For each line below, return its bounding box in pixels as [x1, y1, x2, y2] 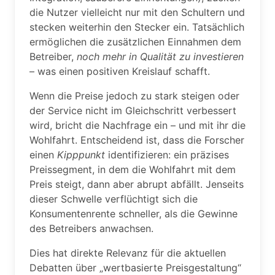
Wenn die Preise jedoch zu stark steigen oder [29, 90, 239, 102]
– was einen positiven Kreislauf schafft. [29, 65, 210, 77]
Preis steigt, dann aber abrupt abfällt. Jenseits [29, 178, 244, 190]
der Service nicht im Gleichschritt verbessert [29, 104, 236, 117]
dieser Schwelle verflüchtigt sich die [29, 193, 198, 205]
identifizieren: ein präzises [105, 149, 229, 161]
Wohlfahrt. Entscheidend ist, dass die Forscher [29, 134, 244, 146]
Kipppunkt [57, 149, 105, 161]
